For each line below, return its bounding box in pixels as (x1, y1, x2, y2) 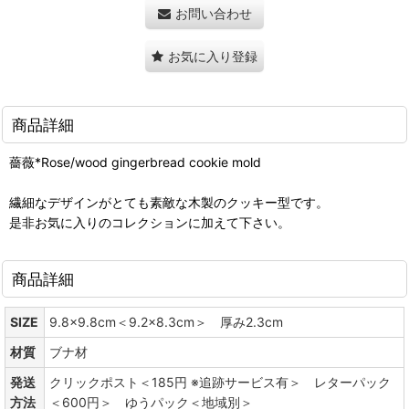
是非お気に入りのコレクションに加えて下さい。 (9, 215, 290, 230)
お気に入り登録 (168, 48, 257, 64)
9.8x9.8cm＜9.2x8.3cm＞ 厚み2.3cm (49, 314, 283, 330)
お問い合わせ (174, 5, 252, 21)
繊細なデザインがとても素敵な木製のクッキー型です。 (9, 194, 329, 210)
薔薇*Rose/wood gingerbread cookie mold (9, 154, 261, 170)
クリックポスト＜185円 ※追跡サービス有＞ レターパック (49, 374, 391, 390)
